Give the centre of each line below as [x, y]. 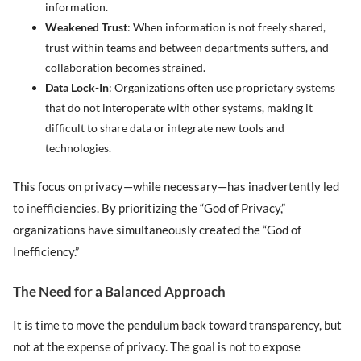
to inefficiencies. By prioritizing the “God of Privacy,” [149, 207]
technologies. [79, 148]
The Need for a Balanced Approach [120, 292]
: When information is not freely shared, [227, 27]
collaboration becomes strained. [126, 68]
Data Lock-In [77, 88]
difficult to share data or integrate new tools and [165, 128]
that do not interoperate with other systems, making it [179, 108]
